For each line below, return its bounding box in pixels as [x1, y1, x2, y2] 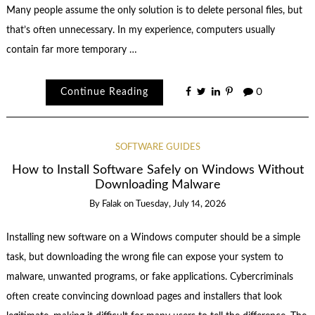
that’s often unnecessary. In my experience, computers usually [6, 25, 275, 35]
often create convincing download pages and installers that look [6, 292, 282, 302]
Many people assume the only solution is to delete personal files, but [6, 5, 302, 15]
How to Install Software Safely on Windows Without [11, 163, 304, 176]
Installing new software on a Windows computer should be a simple [6, 233, 300, 243]
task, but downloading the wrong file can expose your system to [6, 252, 283, 263]
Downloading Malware [94, 178, 221, 191]
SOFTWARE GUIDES [115, 143, 200, 153]
